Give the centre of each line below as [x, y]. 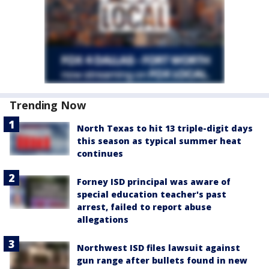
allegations [103, 219]
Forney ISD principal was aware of [154, 182]
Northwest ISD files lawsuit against [159, 248]
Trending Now [48, 105]
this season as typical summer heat [159, 141]
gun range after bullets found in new [162, 260]
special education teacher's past [152, 194]
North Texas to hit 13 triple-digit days [165, 128]
